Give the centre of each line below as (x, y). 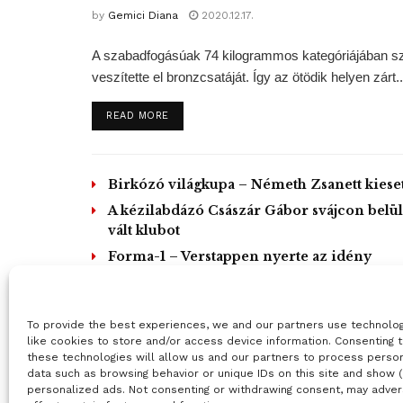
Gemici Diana (143, 15)
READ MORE (138, 115)
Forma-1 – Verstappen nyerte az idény (240, 256)
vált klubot (144, 230)
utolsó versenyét (165, 276)
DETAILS (190, 114)
